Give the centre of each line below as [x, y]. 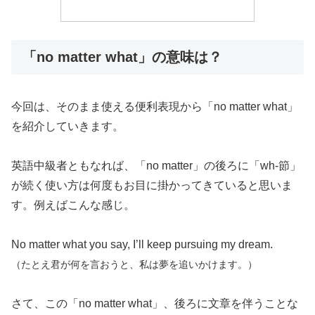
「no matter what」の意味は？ [122, 57]
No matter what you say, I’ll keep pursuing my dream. [142, 244]
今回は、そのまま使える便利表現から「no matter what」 [155, 106]
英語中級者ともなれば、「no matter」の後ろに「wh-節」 [156, 165]
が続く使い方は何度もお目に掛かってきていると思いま [152, 185]
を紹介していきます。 [67, 126]
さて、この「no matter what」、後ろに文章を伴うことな [155, 303]
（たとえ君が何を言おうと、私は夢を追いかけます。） [134, 264]
